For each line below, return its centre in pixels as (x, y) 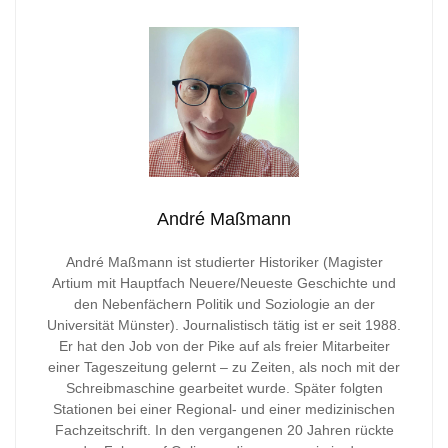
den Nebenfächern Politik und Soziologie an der (224, 303)
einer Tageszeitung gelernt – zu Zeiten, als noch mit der (224, 366)
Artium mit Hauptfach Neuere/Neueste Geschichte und (224, 282)
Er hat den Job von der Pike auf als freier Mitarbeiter (224, 345)
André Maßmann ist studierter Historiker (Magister (224, 261)
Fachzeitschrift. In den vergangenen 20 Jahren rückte (224, 429)
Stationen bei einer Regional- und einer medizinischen (224, 408)
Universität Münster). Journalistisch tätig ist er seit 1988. (224, 324)
